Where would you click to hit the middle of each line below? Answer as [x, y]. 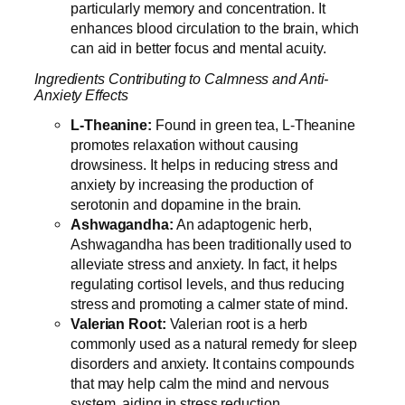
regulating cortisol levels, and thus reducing [207, 284]
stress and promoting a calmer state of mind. [211, 304]
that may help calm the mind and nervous [200, 384]
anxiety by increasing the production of [192, 185]
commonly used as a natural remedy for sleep [214, 344]
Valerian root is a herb [237, 324]
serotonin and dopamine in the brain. [188, 205]
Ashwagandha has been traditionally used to [211, 245]
